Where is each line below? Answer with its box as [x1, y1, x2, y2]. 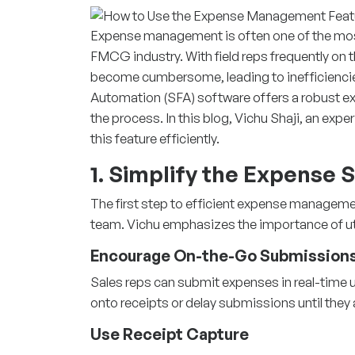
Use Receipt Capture [90, 323, 249, 344]
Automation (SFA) [90, 88, 195, 105]
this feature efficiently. [90, 129, 219, 147]
